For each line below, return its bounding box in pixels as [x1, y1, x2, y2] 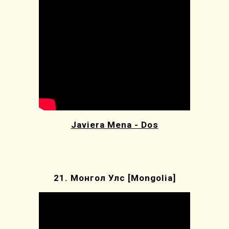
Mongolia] [130, 172, 176, 183]
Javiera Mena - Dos [71, 119, 158, 130]
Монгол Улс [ [70, 172, 131, 183]
